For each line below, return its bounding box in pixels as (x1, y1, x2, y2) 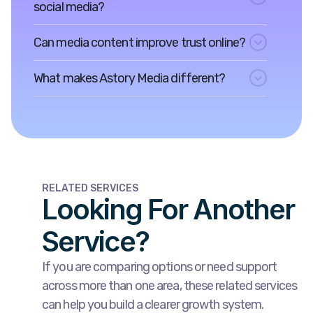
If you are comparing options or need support (42, 259, 277, 275)
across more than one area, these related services (42, 277, 297, 293)
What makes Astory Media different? (34, 70, 226, 86)
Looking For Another (42, 191, 294, 226)
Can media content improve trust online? (34, 34, 245, 50)
